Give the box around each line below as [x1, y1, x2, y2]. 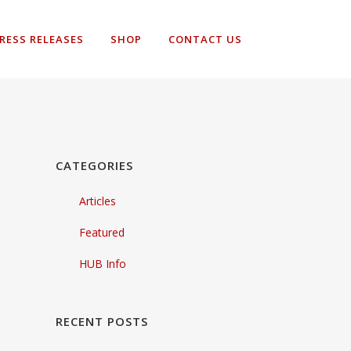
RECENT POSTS [56, 313, 148, 329]
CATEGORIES [56, 157, 133, 173]
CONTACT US [168, 32, 242, 46]
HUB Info [79, 256, 126, 271]
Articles [79, 194, 116, 208]
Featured [79, 225, 125, 240]
